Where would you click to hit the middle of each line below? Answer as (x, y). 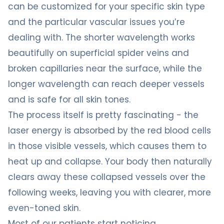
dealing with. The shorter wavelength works (101, 37)
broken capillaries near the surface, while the (105, 68)
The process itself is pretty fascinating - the (103, 115)
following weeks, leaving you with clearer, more (109, 192)
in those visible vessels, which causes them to (107, 146)
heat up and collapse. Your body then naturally (110, 161)
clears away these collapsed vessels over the (107, 177)
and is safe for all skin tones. (69, 99)
